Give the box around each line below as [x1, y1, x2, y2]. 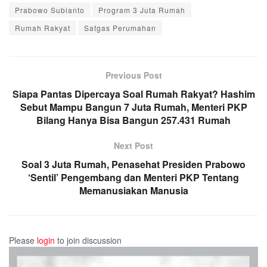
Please [9, 234, 37, 247]
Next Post [114, 139, 153, 152]
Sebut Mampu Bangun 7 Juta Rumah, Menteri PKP [20, 100, 247, 114]
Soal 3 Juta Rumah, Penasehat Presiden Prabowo [21, 157, 246, 172]
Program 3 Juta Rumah [98, 5, 185, 15]
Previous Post [105, 69, 162, 82]
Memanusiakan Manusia [79, 184, 188, 198]
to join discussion [55, 234, 122, 247]
